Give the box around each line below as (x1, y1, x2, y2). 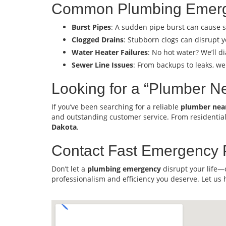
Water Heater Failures (72, 47, 148, 57)
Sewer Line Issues (72, 60, 133, 70)
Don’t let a (51, 164, 87, 174)
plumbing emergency (87, 164, 161, 174)
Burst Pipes (72, 22, 111, 32)
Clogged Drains (72, 35, 124, 44)
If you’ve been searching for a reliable (51, 102, 181, 111)
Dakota (51, 122, 77, 132)
